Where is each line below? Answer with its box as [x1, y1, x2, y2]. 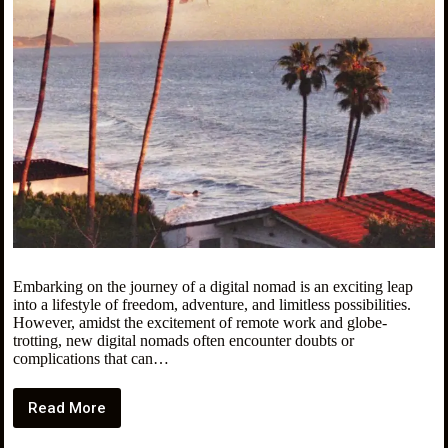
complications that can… [12, 350, 169, 368]
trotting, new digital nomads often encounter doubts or [12, 332, 354, 350]
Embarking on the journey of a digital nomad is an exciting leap [12, 278, 413, 296]
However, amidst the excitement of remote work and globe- [12, 314, 387, 332]
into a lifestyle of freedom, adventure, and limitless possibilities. [12, 296, 411, 314]
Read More [27, 399, 106, 418]
